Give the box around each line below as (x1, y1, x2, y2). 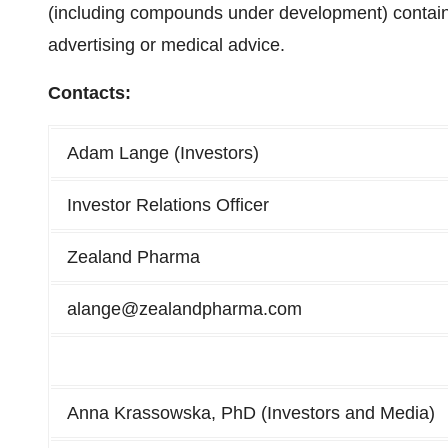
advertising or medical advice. (48, 35, 285, 55)
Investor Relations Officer (67, 195, 269, 215)
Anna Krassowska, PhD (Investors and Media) (67, 403, 435, 423)
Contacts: (48, 83, 131, 103)
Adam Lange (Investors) (67, 143, 259, 163)
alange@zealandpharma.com (67, 299, 302, 319)
